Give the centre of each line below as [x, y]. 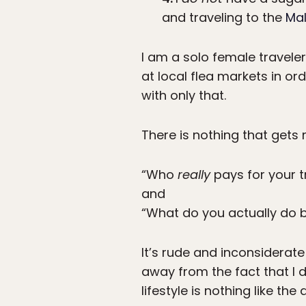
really [194, 175]
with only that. [184, 96]
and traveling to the [224, 18]
